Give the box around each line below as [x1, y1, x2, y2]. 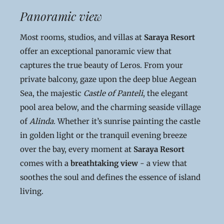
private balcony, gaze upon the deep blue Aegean [20, 74, 196, 84]
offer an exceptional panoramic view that [20, 46, 171, 56]
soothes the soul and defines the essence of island [20, 172, 200, 182]
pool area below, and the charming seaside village [20, 102, 201, 112]
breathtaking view [70, 158, 138, 168]
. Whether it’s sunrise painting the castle [53, 116, 200, 126]
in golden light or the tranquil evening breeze [20, 130, 187, 140]
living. [20, 186, 43, 196]
